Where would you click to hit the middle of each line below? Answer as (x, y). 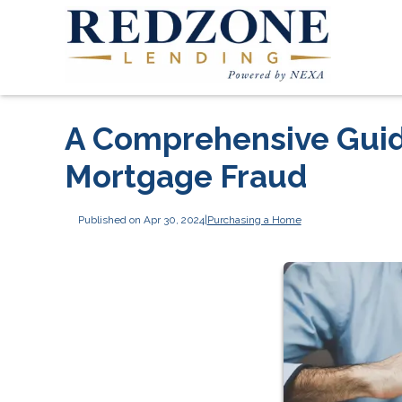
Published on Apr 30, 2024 (141, 219)
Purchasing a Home (254, 219)
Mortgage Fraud (186, 176)
